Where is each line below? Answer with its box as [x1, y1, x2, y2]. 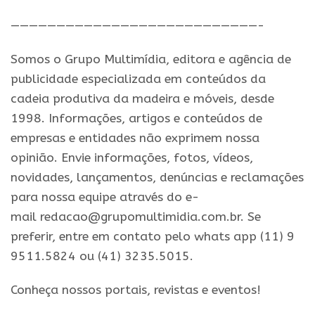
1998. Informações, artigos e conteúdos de [11, 110, 262, 126]
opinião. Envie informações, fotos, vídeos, [11, 150, 253, 165]
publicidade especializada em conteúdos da [11, 71, 266, 86]
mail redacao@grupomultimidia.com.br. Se [11, 209, 261, 224]
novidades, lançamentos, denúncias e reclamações [11, 169, 304, 185]
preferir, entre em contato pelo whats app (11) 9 [11, 229, 295, 244]
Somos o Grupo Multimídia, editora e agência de [11, 51, 291, 67]
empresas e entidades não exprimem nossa [11, 130, 259, 146]
